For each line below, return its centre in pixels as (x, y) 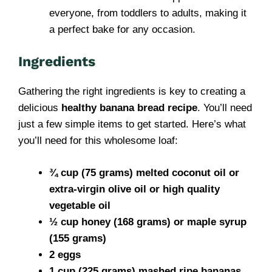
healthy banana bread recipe (129, 108)
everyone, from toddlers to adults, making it (148, 13)
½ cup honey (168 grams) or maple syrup (148, 222)
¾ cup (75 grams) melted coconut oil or (144, 172)
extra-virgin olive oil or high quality (134, 189)
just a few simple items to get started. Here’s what (132, 124)
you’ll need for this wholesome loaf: (98, 141)
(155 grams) (78, 238)
